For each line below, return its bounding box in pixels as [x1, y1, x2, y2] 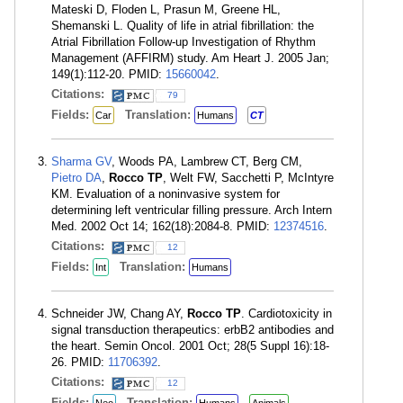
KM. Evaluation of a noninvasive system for [51, 187, 280, 201]
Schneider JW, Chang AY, [51, 307, 187, 320]
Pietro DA [51, 171, 102, 184]
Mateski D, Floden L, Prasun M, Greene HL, [51, 3, 281, 16]
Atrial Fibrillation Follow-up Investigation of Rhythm [51, 35, 316, 49]
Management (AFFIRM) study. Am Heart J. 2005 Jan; [51, 51, 329, 65]
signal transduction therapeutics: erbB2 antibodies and [51, 323, 334, 336]
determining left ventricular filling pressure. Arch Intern [51, 203, 332, 217]
